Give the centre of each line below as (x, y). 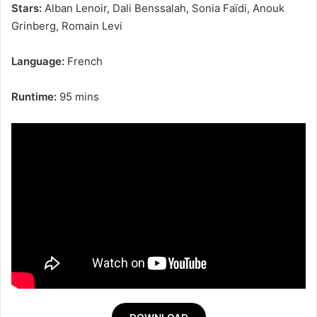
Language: (38, 61)
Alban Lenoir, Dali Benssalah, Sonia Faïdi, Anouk (163, 8)
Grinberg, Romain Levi (67, 26)
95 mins (78, 97)
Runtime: (34, 97)
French (83, 61)
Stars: (27, 8)
